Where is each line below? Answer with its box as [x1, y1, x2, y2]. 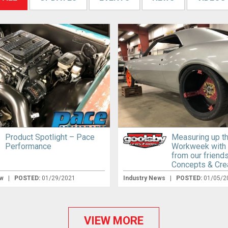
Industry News [123, 175, 167, 182]
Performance [5, 141, 52, 152]
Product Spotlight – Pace [5, 132, 95, 142]
